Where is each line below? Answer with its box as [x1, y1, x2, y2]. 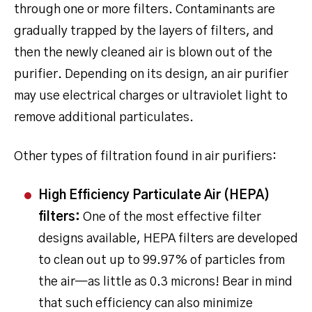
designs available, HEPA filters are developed [38, 232, 298, 245]
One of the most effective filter [80, 210, 261, 224]
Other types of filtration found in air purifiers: [14, 150, 276, 163]
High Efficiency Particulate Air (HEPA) [38, 189, 270, 202]
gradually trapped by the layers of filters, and [14, 24, 274, 38]
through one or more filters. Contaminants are [14, 3, 275, 16]
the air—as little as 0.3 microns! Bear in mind [38, 275, 292, 288]
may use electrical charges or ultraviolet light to [14, 89, 288, 102]
